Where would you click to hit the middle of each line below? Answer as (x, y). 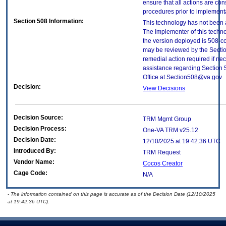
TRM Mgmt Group (167, 119)
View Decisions (164, 89)
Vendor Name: (34, 162)
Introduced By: (35, 151)
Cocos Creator (163, 164)
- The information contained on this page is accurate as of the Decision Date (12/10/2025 (111, 194)
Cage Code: (31, 173)
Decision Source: (38, 118)
